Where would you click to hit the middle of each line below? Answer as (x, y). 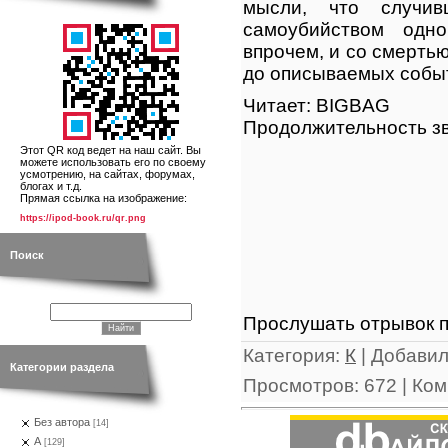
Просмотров (298, 385)
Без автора (62, 422)
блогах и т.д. (51, 186)
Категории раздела (62, 367)
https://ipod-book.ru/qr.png (83, 217)
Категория (289, 355)
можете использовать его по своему (113, 162)
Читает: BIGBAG (316, 106)
